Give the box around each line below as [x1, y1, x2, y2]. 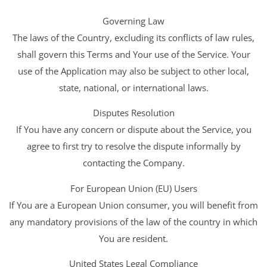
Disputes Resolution [92, 107, 175, 119]
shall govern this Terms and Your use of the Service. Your [17, 48, 250, 60]
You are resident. [99, 232, 168, 244]
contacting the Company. [82, 157, 185, 169]
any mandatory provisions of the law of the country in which [10, 215, 257, 228]
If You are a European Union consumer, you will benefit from [9, 198, 258, 211]
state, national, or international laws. [58, 81, 209, 94]
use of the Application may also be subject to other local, [18, 64, 249, 77]
